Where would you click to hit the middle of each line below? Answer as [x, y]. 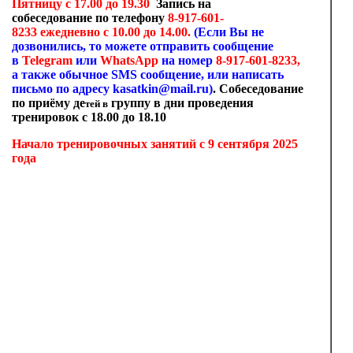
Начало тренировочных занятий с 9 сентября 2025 [155, 144]
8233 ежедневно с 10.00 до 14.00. [103, 32]
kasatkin [136, 89]
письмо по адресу [62, 89]
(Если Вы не [229, 32]
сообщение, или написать [212, 74]
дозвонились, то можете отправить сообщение [143, 46]
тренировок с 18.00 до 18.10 [91, 117]
